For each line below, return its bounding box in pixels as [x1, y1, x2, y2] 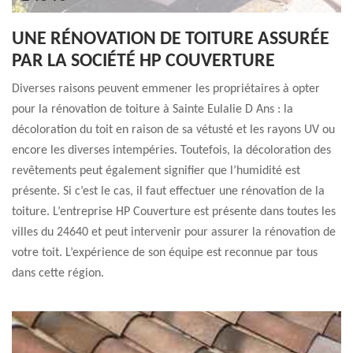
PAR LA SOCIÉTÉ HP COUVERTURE [12, 52, 275, 71]
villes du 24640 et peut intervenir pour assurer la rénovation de [12, 226, 336, 239]
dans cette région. [12, 267, 104, 280]
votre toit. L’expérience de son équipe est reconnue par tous [12, 247, 318, 259]
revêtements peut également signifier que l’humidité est [12, 165, 300, 177]
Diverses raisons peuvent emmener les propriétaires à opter [12, 83, 320, 95]
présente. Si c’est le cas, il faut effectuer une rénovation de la [12, 185, 325, 198]
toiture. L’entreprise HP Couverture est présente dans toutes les [12, 206, 336, 218]
